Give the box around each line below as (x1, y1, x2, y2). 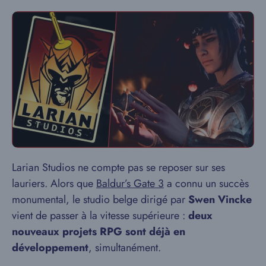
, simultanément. (88, 239, 161, 255)
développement (12, 239, 88, 255)
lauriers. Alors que (12, 175, 96, 191)
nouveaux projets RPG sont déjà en (12, 223, 185, 239)
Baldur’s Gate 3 (96, 175, 164, 191)
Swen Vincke (188, 191, 252, 207)
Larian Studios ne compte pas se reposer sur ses (12, 159, 225, 175)
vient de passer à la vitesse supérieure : (12, 207, 188, 223)
